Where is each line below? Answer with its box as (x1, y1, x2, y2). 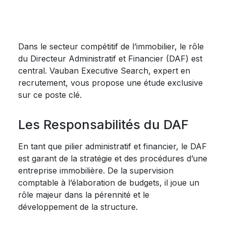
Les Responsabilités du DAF (18, 117, 189, 132)
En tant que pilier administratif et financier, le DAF (18, 141, 207, 151)
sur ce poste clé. (18, 90, 82, 100)
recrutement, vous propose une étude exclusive (18, 78, 203, 88)
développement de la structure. (18, 202, 138, 212)
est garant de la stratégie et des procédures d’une (18, 153, 207, 163)
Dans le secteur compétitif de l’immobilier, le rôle (18, 41, 204, 51)
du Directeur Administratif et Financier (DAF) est (18, 53, 202, 64)
